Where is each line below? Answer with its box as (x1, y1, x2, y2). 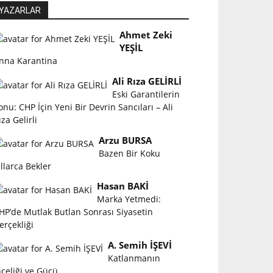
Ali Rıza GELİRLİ (112, 74, 182, 88)
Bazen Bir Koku (99, 147, 161, 159)
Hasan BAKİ (97, 180, 149, 193)
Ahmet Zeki (119, 29, 173, 42)
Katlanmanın (108, 252, 161, 264)
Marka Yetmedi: (97, 193, 161, 205)
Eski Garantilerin (112, 88, 180, 100)
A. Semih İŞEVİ (108, 238, 172, 252)
